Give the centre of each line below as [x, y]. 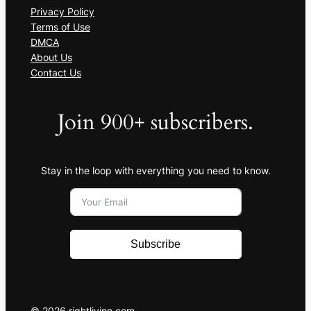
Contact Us [56, 72]
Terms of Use [60, 26]
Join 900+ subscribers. [155, 122]
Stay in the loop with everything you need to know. [155, 170]
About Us [51, 57]
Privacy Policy [62, 11]
